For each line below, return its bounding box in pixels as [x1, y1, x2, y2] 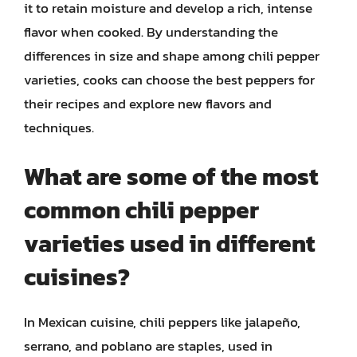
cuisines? [24, 258, 130, 295]
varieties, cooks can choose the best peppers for [24, 69, 315, 90]
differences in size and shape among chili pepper [24, 45, 320, 66]
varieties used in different [24, 225, 315, 261]
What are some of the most [24, 158, 318, 194]
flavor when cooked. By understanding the [24, 22, 278, 42]
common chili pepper [24, 191, 259, 228]
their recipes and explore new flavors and [24, 93, 272, 114]
